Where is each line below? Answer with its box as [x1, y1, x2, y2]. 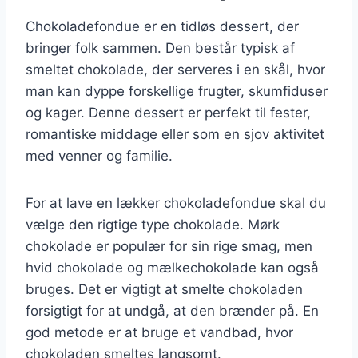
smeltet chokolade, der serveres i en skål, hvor [26, 61, 325, 78]
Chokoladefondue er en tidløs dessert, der [26, 18, 299, 34]
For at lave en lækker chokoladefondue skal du [26, 194, 326, 211]
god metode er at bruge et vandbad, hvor [26, 324, 293, 340]
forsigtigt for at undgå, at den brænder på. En [26, 302, 319, 319]
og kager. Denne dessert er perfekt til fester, [26, 104, 311, 121]
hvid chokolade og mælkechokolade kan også [26, 259, 319, 276]
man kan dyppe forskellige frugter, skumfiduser [26, 82, 328, 99]
